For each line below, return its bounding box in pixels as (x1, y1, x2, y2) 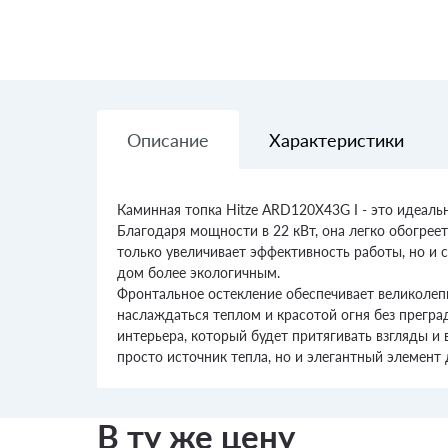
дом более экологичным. (117, 264, 280, 281)
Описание (127, 129, 209, 151)
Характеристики (269, 129, 404, 151)
